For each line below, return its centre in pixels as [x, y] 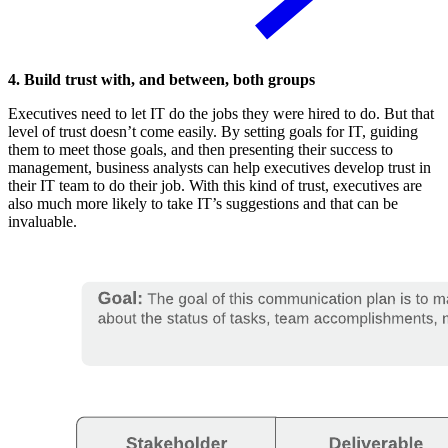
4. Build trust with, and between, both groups [161, 80]
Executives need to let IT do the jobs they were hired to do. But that [221, 114]
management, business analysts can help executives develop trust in [219, 168]
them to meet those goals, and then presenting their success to [200, 150]
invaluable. [42, 222]
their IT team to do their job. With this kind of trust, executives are [215, 186]
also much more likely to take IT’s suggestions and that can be [203, 204]
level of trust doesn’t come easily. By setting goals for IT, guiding [213, 132]
